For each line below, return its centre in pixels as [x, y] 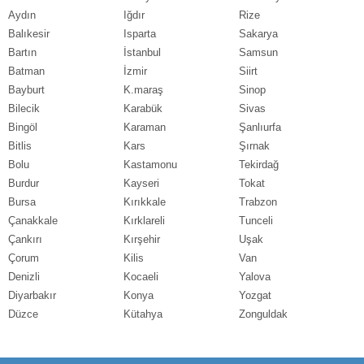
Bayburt [26, 89]
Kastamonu [150, 164]
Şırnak [254, 145]
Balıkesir [29, 33]
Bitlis [20, 145]
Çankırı [25, 239]
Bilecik [24, 108]
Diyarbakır [32, 295]
